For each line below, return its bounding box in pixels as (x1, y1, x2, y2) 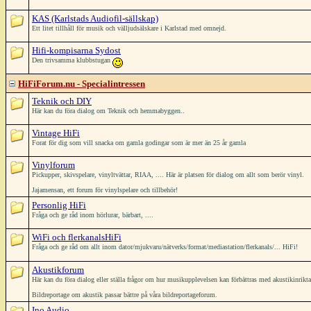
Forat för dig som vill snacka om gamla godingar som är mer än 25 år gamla (32, 139, 246, 146)
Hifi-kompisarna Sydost (32, 45, 121, 56)
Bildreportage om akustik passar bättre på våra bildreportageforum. (32, 291, 217, 299)
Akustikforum (32, 264, 84, 275)
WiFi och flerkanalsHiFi (32, 232, 121, 242)
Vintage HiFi (32, 128, 80, 138)
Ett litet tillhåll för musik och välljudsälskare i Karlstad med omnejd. (32, 24, 226, 32)
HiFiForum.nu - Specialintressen (18, 78, 145, 89)
